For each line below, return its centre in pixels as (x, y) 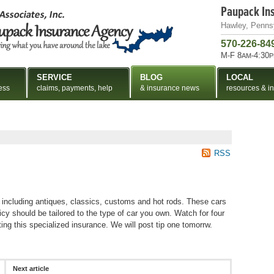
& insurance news (170, 88)
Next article (31, 269)
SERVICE (54, 77)
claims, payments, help (75, 88)
